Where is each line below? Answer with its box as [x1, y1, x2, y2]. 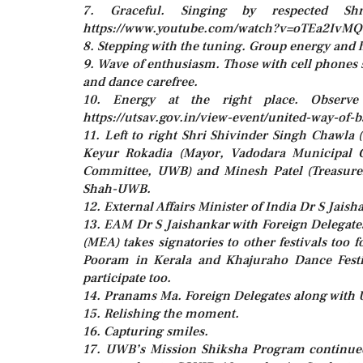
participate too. [83, 270, 171, 286]
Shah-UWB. [83, 181, 151, 197]
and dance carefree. [83, 74, 198, 90]
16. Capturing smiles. [83, 323, 208, 340]
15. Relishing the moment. [83, 305, 239, 322]
